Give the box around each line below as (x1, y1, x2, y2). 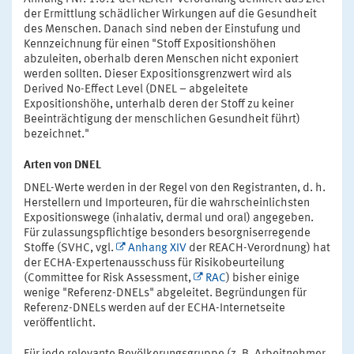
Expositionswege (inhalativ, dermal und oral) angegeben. (24, 212, 314, 224)
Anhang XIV (128, 242, 186, 254)
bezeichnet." (24, 128, 89, 141)
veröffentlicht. (24, 317, 96, 330)
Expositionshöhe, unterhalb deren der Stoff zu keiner (24, 98, 294, 111)
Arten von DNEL (24, 159, 101, 171)
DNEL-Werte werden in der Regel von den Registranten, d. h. (24, 182, 326, 194)
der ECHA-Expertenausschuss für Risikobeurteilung (24, 257, 284, 269)
